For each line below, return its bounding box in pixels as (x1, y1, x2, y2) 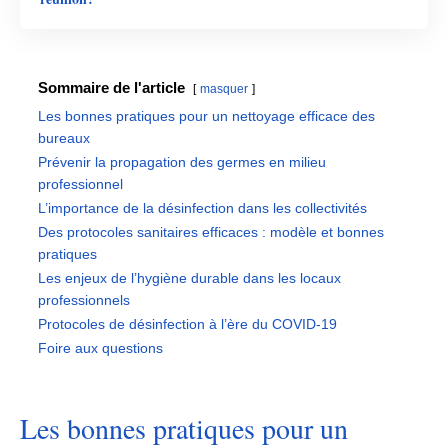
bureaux (38, 131, 90, 146)
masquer (200, 82, 248, 96)
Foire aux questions (38, 341, 163, 356)
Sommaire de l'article (38, 79, 185, 96)
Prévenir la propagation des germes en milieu (38, 155, 326, 170)
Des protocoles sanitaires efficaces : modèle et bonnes (38, 225, 384, 240)
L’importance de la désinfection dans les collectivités (38, 201, 367, 216)
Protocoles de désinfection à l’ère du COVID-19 (38, 317, 337, 332)
